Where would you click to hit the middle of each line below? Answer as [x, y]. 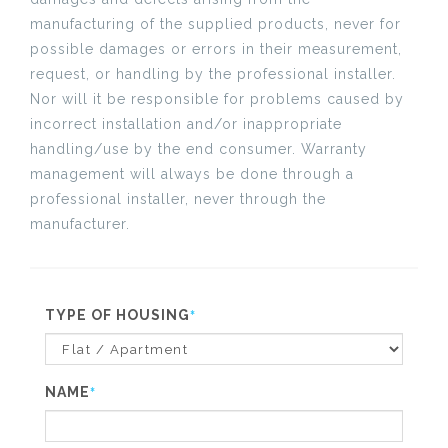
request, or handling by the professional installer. [213, 74]
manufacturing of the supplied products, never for [215, 24]
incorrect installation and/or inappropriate [186, 124]
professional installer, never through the [178, 199]
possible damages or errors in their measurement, [216, 49]
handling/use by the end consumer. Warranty [198, 149]
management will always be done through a [192, 174]
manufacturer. [80, 224]
